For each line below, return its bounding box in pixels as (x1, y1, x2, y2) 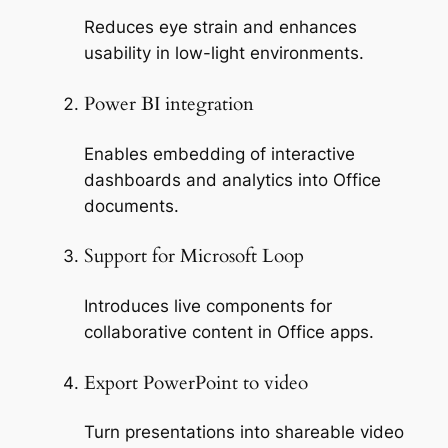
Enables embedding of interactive (83, 143, 355, 164)
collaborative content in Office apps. (83, 321, 374, 342)
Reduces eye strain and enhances (83, 17, 357, 38)
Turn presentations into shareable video (83, 422, 404, 443)
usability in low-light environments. (83, 43, 364, 64)
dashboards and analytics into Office (83, 169, 381, 190)
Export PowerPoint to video (83, 370, 308, 396)
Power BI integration (83, 91, 254, 117)
